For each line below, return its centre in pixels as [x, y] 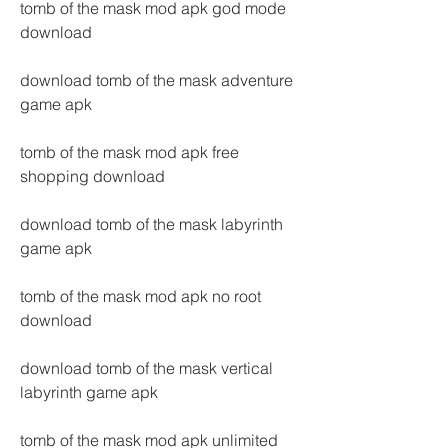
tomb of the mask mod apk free [129, 152]
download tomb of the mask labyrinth [151, 224]
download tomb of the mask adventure [156, 80]
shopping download [92, 176]
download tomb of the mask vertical [146, 368]
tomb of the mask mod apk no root [140, 296]
